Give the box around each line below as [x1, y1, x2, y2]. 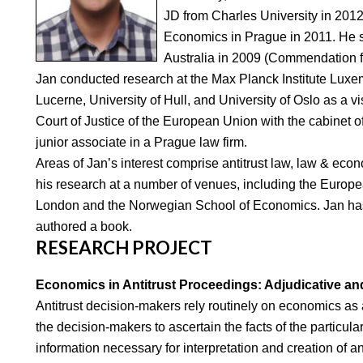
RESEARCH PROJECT [36, 237, 212, 258]
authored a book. [36, 220, 132, 233]
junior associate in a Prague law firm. [36, 135, 247, 149]
